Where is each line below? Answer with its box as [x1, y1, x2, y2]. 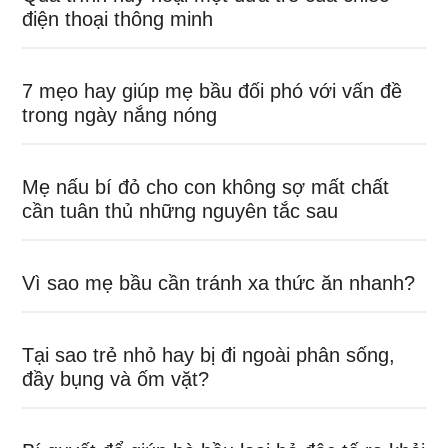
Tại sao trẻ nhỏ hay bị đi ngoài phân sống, [22, 344, 396, 366]
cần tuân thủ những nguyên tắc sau [22, 200, 339, 222]
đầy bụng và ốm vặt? [22, 368, 210, 390]
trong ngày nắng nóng [22, 104, 218, 126]
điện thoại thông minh [22, 8, 214, 30]
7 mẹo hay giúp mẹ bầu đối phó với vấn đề [22, 80, 403, 102]
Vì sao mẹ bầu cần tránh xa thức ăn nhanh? [22, 272, 416, 294]
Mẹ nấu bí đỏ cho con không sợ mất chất [22, 176, 390, 198]
